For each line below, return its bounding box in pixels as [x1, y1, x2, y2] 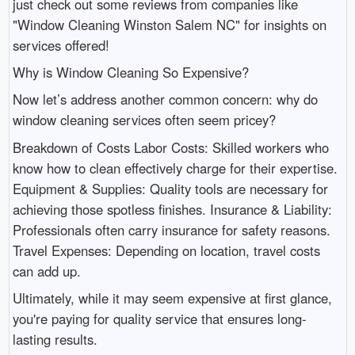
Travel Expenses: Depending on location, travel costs [12, 240, 320, 260]
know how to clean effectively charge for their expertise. [12, 158, 338, 177]
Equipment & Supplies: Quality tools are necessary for [12, 178, 328, 198]
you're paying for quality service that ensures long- [12, 309, 307, 329]
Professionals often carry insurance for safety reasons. [12, 219, 330, 239]
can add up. [12, 261, 81, 281]
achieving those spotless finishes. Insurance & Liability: [12, 199, 332, 219]
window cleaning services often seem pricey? [12, 110, 276, 130]
